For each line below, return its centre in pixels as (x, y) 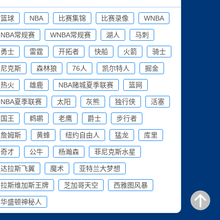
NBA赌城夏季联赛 (86, 85)
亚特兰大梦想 (100, 168)
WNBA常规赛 (71, 35)
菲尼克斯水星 (115, 151)
